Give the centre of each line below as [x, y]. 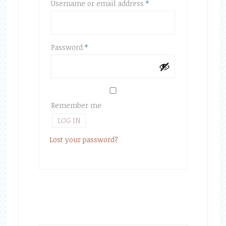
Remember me [76, 105]
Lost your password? [83, 139]
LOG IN [69, 120]
